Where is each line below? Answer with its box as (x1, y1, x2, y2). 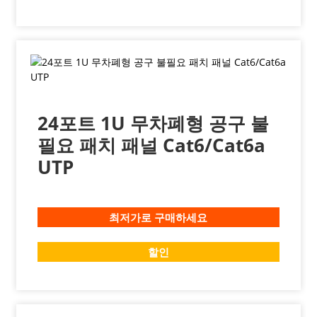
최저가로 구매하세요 (109, 209, 208, 225)
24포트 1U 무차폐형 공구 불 (37, 110, 269, 136)
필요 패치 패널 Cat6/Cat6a (37, 132, 265, 158)
